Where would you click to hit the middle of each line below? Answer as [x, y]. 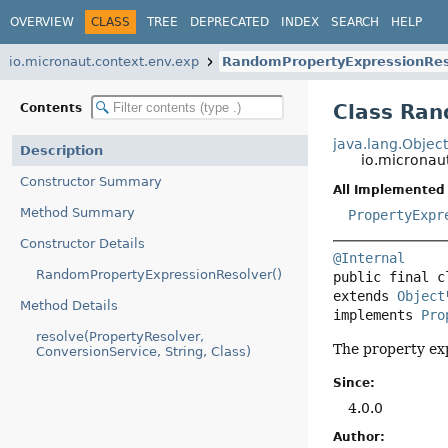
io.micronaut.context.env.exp [104, 61]
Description [61, 150]
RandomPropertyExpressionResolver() [159, 274]
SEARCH [355, 21]
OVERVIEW [42, 21]
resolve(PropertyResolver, [120, 336]
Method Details [69, 305]
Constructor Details [82, 243]
